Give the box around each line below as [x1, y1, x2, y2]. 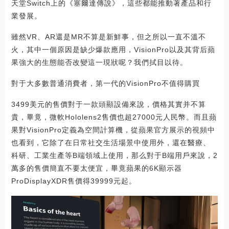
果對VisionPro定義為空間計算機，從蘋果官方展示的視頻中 [11, 125, 215, 134]
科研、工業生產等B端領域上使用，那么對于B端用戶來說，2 [11, 151, 218, 159]
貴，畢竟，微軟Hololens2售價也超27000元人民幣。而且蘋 [11, 112, 217, 121]
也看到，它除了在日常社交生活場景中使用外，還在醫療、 [11, 138, 211, 147]
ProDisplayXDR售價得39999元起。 [11, 176, 136, 185]
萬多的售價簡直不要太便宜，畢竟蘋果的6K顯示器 [11, 164, 182, 172]
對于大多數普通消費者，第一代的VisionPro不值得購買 [11, 79, 200, 87]
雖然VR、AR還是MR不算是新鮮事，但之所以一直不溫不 [11, 32, 206, 41]
